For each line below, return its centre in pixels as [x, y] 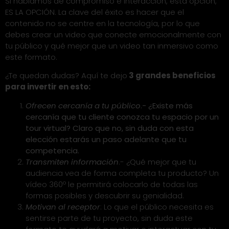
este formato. [32, 57]
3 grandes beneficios [171, 76]
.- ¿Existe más [167, 105]
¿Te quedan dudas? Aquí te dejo [66, 76]
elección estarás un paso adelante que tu [106, 139]
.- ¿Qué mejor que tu [157, 162]
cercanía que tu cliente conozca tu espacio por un [122, 117]
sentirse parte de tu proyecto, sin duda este [109, 218]
